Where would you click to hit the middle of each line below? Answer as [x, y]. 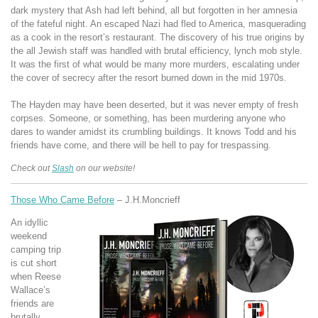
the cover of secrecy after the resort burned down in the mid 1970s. [150, 78]
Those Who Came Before [62, 200]
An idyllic [29, 223]
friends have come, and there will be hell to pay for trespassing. [142, 146]
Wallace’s [31, 290]
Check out [31, 168]
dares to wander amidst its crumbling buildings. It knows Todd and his [154, 132]
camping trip [36, 250]
